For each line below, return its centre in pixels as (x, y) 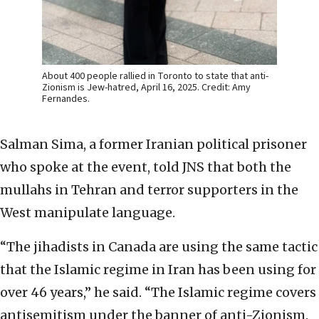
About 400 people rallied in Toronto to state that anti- (155, 77)
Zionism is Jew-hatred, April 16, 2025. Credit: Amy (146, 88)
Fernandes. (66, 99)
